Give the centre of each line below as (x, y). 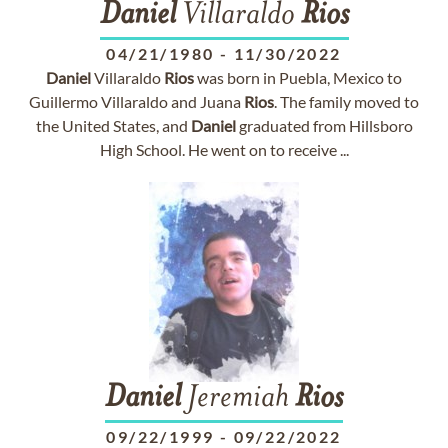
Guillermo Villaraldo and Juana (136, 101)
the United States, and (113, 125)
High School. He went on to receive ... (224, 149)
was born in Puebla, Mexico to (298, 77)
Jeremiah (238, 399)
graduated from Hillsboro (324, 125)
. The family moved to (346, 101)
